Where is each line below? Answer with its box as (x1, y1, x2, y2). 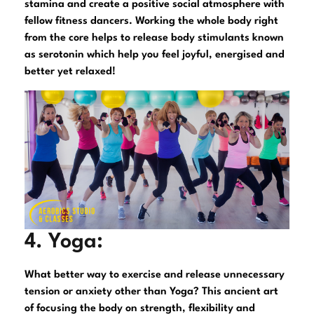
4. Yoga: (25, 231, 103, 252)
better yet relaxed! (25, 66, 116, 77)
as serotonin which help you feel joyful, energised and (25, 49, 285, 60)
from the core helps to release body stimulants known (25, 32, 284, 43)
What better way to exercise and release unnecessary (25, 269, 285, 280)
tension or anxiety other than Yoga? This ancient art (25, 286, 278, 297)
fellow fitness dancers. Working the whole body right (25, 15, 278, 27)
